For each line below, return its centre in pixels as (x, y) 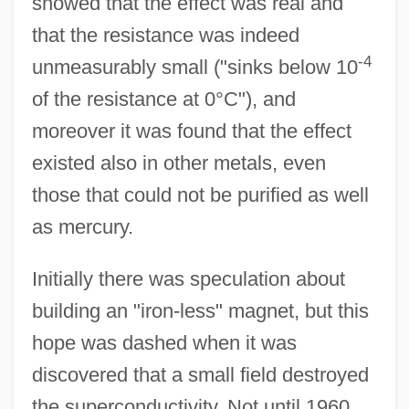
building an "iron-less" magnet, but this (200, 310)
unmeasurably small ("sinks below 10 (194, 67)
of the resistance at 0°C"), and (163, 99)
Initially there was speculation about (188, 278)
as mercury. (82, 226)
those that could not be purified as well (200, 194)
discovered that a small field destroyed (200, 374)
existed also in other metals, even (178, 163)
